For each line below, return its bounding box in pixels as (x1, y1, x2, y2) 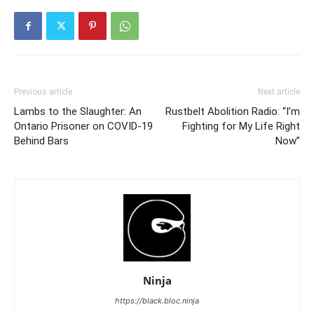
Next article (258, 87, 300, 97)
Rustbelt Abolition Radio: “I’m (165, 105, 300, 118)
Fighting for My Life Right (182, 120, 300, 132)
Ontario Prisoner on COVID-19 (14, 120, 153, 132)
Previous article (14, 87, 72, 97)
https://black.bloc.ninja (115, 296, 199, 306)
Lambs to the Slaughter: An (14, 105, 142, 118)
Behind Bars (14, 135, 69, 147)
